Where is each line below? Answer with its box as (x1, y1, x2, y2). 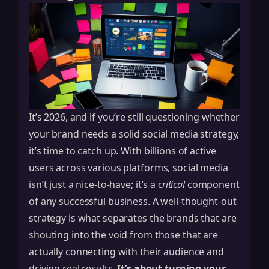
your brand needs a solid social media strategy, (29, 127, 240, 141)
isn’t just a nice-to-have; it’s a (29, 178, 158, 191)
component (184, 178, 240, 191)
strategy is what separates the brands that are (29, 211, 237, 225)
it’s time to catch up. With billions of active (29, 144, 216, 157)
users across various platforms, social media (29, 161, 228, 174)
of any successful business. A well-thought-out (29, 195, 237, 208)
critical (157, 178, 185, 191)
